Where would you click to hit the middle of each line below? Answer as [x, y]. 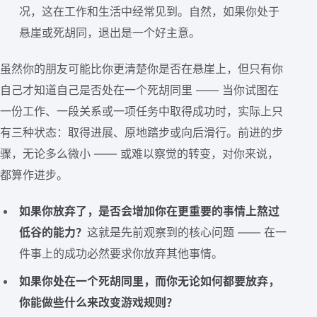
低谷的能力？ [53, 232]
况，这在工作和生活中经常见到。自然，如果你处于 [150, 12]
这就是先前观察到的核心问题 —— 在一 [187, 232]
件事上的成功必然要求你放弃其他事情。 [121, 253]
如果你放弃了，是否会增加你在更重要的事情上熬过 [150, 211]
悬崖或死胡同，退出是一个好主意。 [110, 33]
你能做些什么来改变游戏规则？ [99, 302]
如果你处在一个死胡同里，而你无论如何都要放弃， [150, 281]
